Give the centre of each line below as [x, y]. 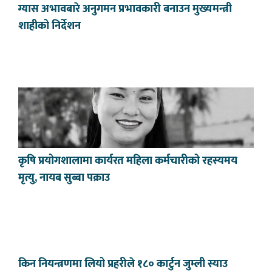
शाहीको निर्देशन [49, 26]
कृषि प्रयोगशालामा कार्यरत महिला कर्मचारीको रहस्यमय [128, 161]
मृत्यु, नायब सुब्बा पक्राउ [64, 178]
